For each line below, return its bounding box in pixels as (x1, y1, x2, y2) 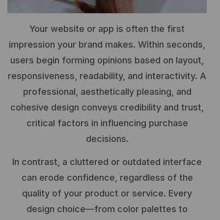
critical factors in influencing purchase (26, 118, 188, 129)
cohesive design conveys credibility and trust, (10, 102, 204, 113)
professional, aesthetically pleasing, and (23, 86, 192, 97)
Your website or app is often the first (29, 24, 185, 34)
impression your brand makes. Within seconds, (9, 39, 205, 50)
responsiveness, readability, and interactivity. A (8, 71, 206, 82)
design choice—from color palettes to (27, 203, 188, 214)
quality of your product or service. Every (22, 188, 192, 198)
